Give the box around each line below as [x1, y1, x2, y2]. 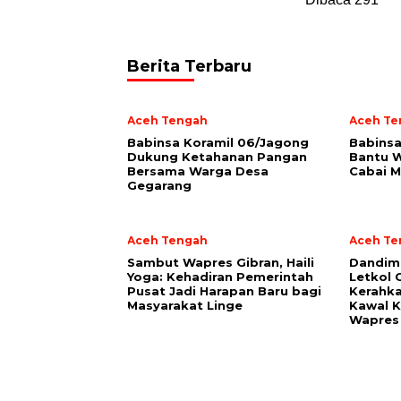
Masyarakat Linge [127, 298, 243, 312]
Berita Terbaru [127, 56, 252, 76]
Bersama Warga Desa [127, 164, 269, 178]
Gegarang [127, 178, 192, 192]
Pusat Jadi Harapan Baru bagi [127, 284, 321, 298]
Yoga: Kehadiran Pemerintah [127, 269, 313, 284]
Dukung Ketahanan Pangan [127, 149, 307, 164]
